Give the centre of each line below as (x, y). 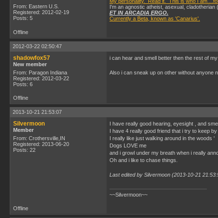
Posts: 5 (23, 18)
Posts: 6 (23, 84)
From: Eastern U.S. (36, 6)
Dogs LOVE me (128, 145)
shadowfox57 (32, 58)
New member (30, 64)
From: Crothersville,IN (39, 138)
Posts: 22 (24, 150)
